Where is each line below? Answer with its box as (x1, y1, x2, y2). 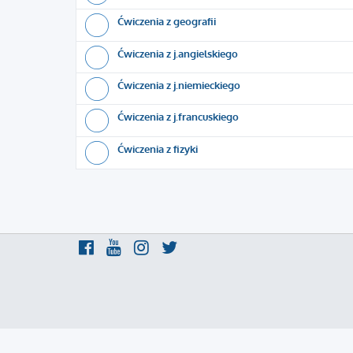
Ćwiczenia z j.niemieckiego (117, 78, 240, 91)
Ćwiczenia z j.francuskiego (117, 110, 239, 123)
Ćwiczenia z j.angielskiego (117, 46, 238, 60)
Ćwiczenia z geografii (117, 14, 216, 28)
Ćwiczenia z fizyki (117, 142, 198, 155)
